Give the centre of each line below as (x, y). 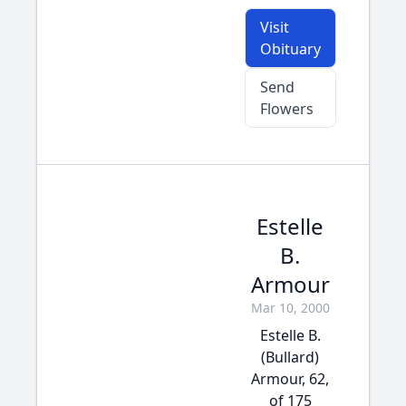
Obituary (290, 49)
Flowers (286, 109)
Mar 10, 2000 (290, 308)
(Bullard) (290, 357)
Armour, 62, (290, 379)
